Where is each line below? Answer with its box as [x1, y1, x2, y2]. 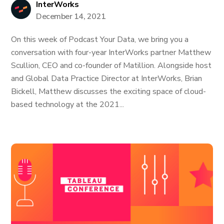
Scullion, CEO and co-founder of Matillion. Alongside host [11, 60, 212, 71]
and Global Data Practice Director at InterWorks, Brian [11, 73, 202, 84]
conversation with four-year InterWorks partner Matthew [11, 47, 211, 58]
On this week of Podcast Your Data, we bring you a [11, 34, 189, 45]
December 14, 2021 [36, 11, 106, 22]
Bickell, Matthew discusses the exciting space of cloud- [11, 86, 206, 97]
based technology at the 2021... [11, 99, 124, 110]
